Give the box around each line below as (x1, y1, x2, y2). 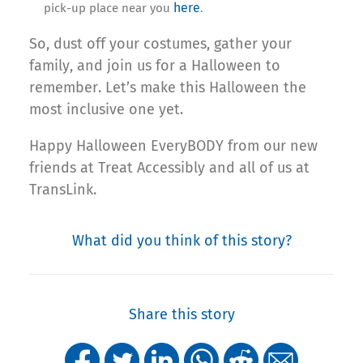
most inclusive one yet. (29, 100, 183, 118)
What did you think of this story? (71, 231, 292, 250)
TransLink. (29, 180, 96, 199)
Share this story (128, 305, 235, 323)
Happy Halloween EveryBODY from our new (29, 136, 318, 155)
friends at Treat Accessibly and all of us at (29, 158, 310, 177)
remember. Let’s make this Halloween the (29, 78, 306, 96)
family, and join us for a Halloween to (29, 56, 280, 75)
